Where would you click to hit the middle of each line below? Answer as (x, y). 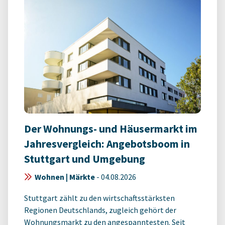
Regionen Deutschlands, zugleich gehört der (100, 210)
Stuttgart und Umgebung (85, 159)
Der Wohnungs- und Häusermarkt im (111, 129)
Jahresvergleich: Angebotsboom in (107, 144)
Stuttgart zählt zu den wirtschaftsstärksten (99, 198)
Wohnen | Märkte (65, 177)
